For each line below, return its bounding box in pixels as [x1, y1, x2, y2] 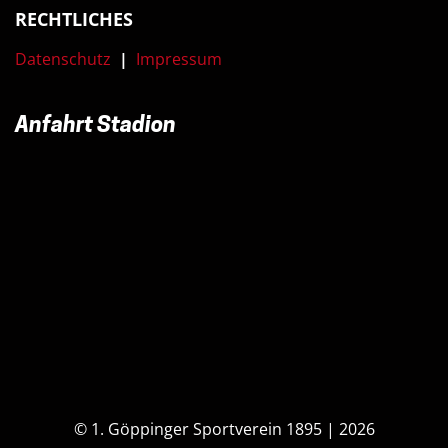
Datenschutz [15, 48, 111, 70]
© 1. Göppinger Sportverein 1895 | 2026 [73, 418, 375, 440]
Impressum [136, 48, 226, 70]
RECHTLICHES [15, 7, 133, 31]
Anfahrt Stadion [15, 115, 176, 138]
